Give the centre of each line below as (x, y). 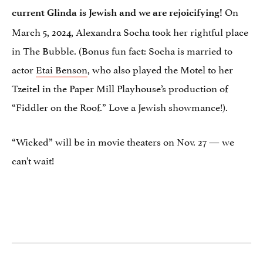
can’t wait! (33, 160)
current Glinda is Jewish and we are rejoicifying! (118, 13)
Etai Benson (62, 69)
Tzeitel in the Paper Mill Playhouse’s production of (120, 88)
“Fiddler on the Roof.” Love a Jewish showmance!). (120, 107)
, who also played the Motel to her (160, 69)
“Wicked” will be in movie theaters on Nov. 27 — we (123, 141)
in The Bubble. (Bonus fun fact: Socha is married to (122, 50)
